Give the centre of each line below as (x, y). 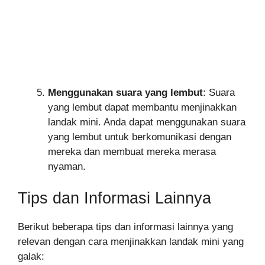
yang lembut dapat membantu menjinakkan (142, 107)
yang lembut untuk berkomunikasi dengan (140, 137)
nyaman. (67, 166)
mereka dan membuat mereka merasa (132, 151)
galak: (31, 257)
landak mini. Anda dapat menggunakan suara (147, 122)
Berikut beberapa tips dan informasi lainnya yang (125, 227)
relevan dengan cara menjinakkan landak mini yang (131, 242)
